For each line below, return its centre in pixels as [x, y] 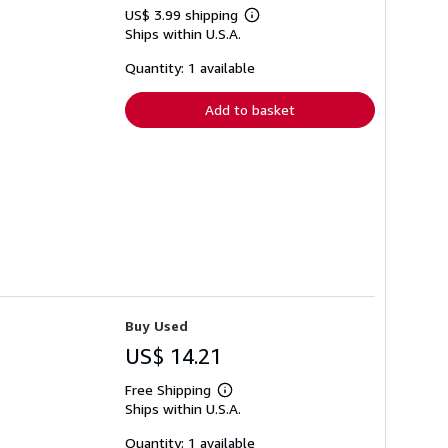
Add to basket [250, 110]
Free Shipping [168, 389]
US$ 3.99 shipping [183, 15]
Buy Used [156, 325]
